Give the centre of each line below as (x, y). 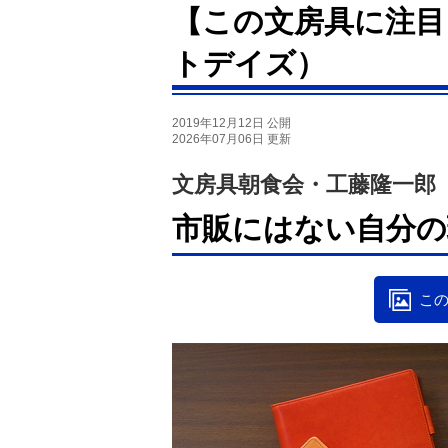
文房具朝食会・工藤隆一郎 (304, 184)
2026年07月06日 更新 (231, 139)
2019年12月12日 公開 (231, 123)
